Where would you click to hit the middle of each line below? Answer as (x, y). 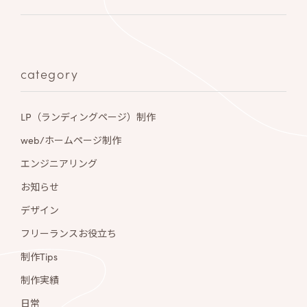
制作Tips (39, 256)
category (49, 73)
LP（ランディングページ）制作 (88, 116)
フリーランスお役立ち (68, 233)
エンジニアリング (59, 163)
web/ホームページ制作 (71, 140)
